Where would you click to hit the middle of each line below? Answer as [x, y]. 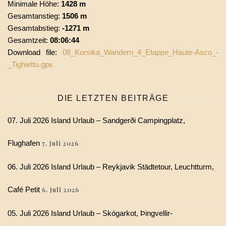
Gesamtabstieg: [34, 28]
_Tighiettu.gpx [30, 65]
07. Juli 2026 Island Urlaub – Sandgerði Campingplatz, [96, 121]
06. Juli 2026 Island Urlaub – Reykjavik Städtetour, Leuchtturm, [111, 167]
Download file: [35, 52]
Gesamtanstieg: [34, 16]
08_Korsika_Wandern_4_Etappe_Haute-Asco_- [140, 52]
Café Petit [24, 190]
